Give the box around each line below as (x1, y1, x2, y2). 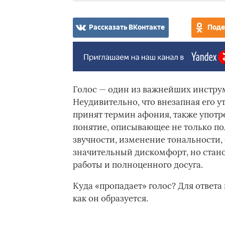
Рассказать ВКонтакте (88, 23, 165, 32)
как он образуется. (72, 193, 148, 204)
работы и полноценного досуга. (72, 159, 203, 170)
